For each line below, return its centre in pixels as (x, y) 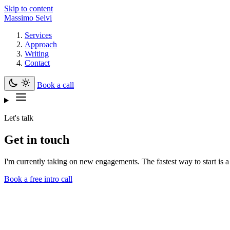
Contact (37, 63)
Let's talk (19, 118)
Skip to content (28, 8)
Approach (41, 44)
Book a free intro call (38, 179)
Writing (37, 54)
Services (38, 35)
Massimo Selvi (28, 18)
